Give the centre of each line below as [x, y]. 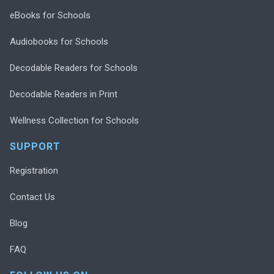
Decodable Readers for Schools [74, 68]
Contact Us [32, 197]
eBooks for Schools [50, 15]
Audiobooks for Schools [59, 41]
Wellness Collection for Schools [74, 120]
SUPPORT [35, 146]
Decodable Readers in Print [64, 94]
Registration [34, 170]
